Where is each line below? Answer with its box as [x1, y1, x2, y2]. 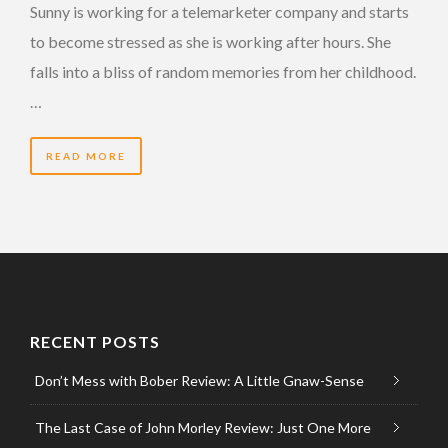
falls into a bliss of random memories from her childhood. [30, 61, 416, 81]
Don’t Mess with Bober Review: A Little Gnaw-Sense [35, 371, 364, 389]
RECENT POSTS [30, 331, 160, 351]
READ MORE [46, 149, 126, 162]
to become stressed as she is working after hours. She [30, 31, 391, 51]
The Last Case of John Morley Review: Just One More [35, 418, 371, 436]
